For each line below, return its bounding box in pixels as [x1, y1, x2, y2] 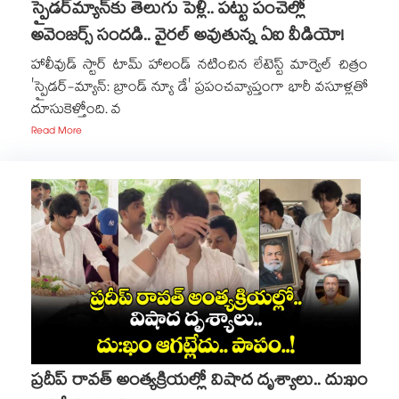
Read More [31, 123, 82, 142]
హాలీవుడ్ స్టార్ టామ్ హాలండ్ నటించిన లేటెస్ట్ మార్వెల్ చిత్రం [31, 54, 368, 78]
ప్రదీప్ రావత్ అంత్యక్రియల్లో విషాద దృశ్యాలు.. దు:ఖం [31, 368, 368, 396]
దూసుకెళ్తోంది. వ [31, 99, 121, 123]
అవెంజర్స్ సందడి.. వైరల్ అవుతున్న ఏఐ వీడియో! [31, 23, 344, 52]
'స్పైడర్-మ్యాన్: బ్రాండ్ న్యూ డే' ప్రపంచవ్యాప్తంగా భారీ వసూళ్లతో [31, 77, 368, 101]
